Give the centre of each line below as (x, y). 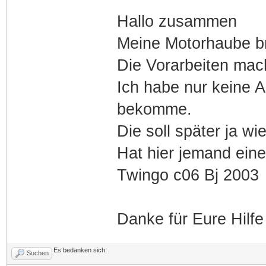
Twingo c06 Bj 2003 (188, 175)
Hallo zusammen (177, 21)
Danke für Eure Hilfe (190, 219)
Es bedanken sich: (80, 250)
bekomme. (154, 109)
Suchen (38, 253)
